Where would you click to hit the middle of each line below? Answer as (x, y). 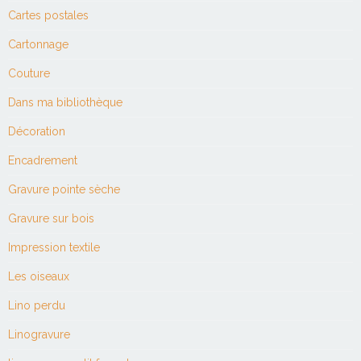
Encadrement (43, 160)
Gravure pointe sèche (64, 189)
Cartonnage (38, 44)
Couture (29, 73)
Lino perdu (37, 305)
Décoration (37, 131)
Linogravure (39, 334)
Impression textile (54, 247)
